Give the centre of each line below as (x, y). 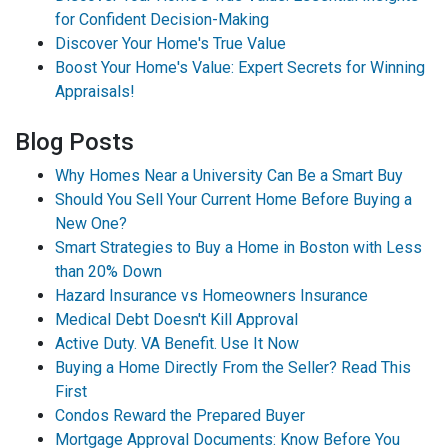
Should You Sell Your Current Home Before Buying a (233, 199)
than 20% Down (108, 271)
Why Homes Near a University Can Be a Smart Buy (229, 175)
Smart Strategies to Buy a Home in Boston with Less (238, 247)
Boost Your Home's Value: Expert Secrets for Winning (240, 67)
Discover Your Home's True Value (170, 43)
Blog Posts (74, 142)
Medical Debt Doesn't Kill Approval (176, 319)
